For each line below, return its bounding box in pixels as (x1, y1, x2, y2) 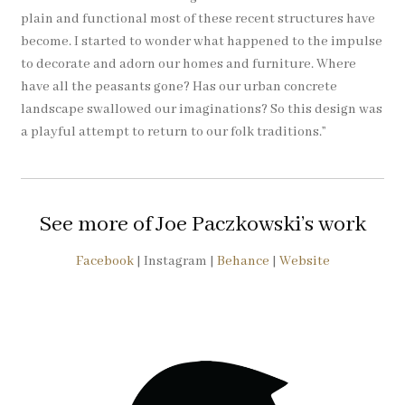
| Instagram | (133, 253, 217, 270)
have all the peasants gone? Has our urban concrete (20, 79, 337, 96)
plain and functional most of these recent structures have (20, 11, 375, 28)
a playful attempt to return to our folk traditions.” (20, 124, 326, 141)
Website (278, 253, 330, 270)
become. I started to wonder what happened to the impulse (20, 33, 382, 51)
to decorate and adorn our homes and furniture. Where (20, 56, 356, 73)
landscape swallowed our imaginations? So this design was (20, 101, 382, 118)
